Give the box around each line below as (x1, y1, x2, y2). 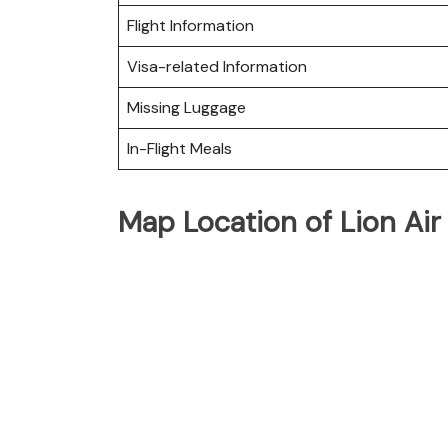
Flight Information (127, 14, 254, 36)
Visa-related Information (127, 55, 307, 77)
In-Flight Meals (127, 137, 232, 159)
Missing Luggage (127, 96, 246, 118)
